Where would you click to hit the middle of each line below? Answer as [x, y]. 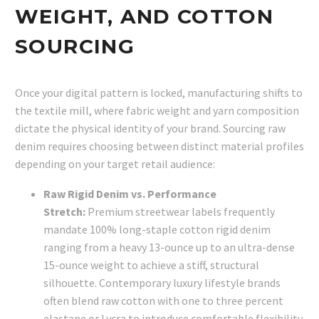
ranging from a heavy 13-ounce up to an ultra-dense [169, 247]
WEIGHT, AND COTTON [145, 16]
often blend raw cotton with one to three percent [163, 301]
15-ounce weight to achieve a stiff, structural [151, 265]
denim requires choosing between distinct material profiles [159, 146]
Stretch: [64, 212]
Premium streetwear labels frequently [180, 212]
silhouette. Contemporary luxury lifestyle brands [162, 283]
